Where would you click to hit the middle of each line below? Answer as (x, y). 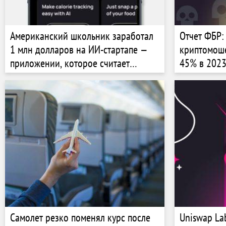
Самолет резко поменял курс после (80, 217)
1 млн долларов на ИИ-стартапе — (79, 49)
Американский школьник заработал (82, 36)
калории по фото (44, 76)
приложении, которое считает (70, 63)
